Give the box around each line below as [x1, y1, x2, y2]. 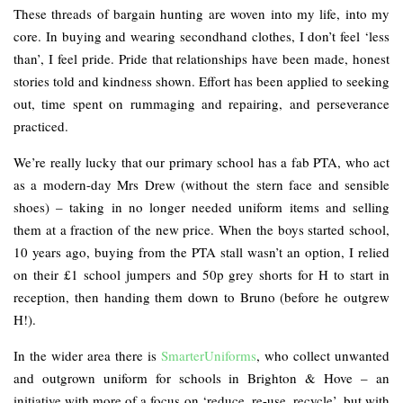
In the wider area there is [13, 346, 161, 365]
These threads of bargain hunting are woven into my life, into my [13, 4, 390, 23]
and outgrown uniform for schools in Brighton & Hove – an [13, 369, 390, 388]
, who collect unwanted [256, 346, 390, 365]
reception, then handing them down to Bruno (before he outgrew [13, 288, 390, 307]
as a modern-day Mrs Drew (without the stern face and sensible [13, 175, 390, 194]
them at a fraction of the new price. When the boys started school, [13, 220, 390, 239]
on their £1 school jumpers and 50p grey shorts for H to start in [13, 265, 390, 284]
